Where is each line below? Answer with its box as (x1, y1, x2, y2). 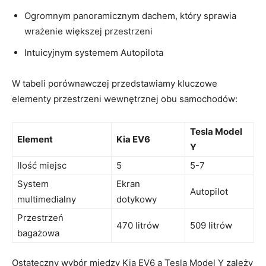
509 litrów (190, 219, 232, 231)
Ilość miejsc (17, 159, 66, 171)
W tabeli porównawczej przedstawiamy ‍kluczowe (12, 77, 217, 89)
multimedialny (17, 193, 76, 205)
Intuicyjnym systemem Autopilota (24, 46, 163, 58)
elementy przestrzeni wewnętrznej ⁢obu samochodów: (12, 93, 237, 104)
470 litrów (116, 219, 159, 231)
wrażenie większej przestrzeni (24, 25, 153, 37)
